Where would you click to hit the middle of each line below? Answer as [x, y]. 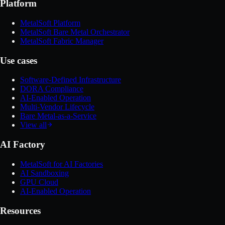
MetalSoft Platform [50, 23]
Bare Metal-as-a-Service [58, 116]
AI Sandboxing [44, 173]
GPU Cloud [39, 182]
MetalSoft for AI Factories [62, 164]
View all [33, 125]
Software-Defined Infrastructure [71, 80]
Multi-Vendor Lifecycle [57, 107]
